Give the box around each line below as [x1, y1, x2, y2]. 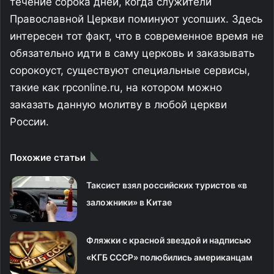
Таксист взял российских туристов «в [86, 180, 248, 191]
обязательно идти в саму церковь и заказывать [10, 47, 254, 60]
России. [10, 116, 49, 128]
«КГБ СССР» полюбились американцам [86, 252, 253, 263]
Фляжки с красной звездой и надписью [86, 235, 252, 246]
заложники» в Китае [86, 197, 172, 208]
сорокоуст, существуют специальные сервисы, [10, 64, 250, 77]
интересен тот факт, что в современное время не [10, 30, 264, 43]
